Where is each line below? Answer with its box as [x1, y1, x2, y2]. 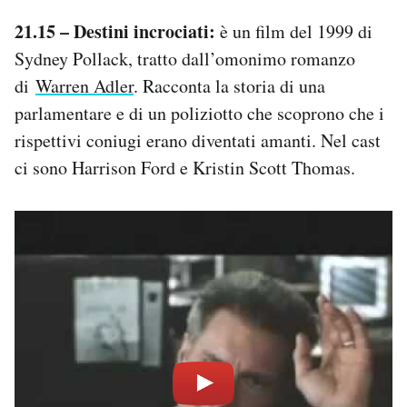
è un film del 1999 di [215, 18, 372, 44]
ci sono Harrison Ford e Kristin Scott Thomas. [15, 154, 355, 180]
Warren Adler [35, 73, 134, 98]
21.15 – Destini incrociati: [15, 17, 215, 45]
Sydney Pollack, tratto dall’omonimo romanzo [15, 45, 355, 71]
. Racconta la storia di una [134, 73, 325, 98]
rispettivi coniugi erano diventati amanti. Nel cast [15, 127, 381, 153]
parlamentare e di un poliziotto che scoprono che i [15, 100, 384, 125]
